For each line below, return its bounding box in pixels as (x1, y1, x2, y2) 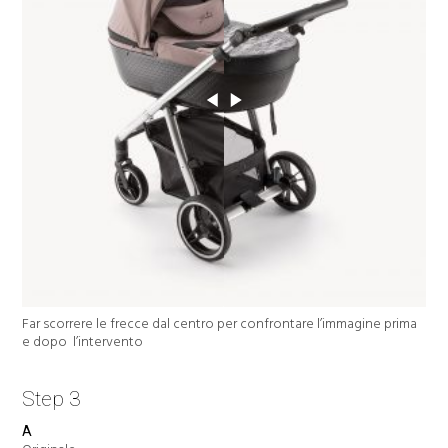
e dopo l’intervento (22, 329, 144, 353)
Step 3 (22, 386, 82, 411)
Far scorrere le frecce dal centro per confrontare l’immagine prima (22, 311, 418, 335)
